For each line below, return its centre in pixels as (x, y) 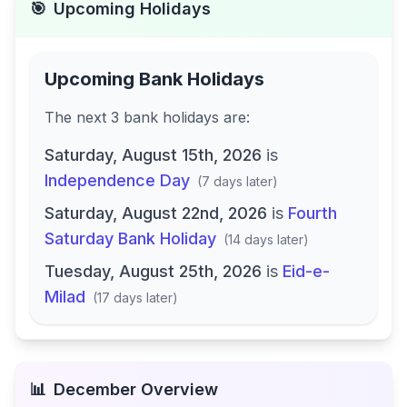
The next (78, 117)
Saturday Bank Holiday (130, 238)
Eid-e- (306, 271)
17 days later (135, 298)
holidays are (204, 117)
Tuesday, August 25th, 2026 (153, 271)
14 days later (266, 239)
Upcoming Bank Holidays (154, 79)
